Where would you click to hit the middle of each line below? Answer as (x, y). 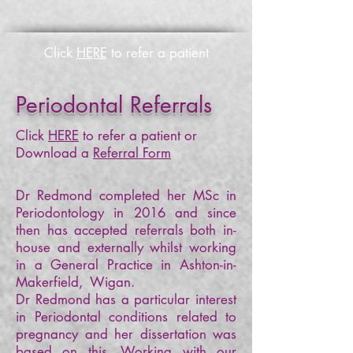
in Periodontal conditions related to (126, 317)
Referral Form (132, 153)
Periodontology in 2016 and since (126, 213)
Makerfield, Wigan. (77, 282)
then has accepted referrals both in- (126, 230)
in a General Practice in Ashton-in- (126, 265)
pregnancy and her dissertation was (126, 334)
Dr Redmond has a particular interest (126, 299)
